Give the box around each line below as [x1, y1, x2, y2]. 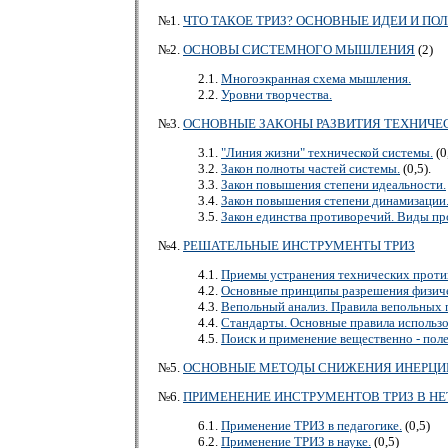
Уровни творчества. [221, 86, 332, 102]
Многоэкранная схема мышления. [221, 70, 411, 86]
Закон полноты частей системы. [221, 160, 400, 176]
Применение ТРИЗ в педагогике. [221, 417, 402, 433]
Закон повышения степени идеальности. [221, 176, 446, 192]
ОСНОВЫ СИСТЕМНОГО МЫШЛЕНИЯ [183, 41, 415, 57]
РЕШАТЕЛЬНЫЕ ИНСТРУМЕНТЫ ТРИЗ [183, 237, 415, 253]
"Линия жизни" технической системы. [221, 144, 433, 160]
